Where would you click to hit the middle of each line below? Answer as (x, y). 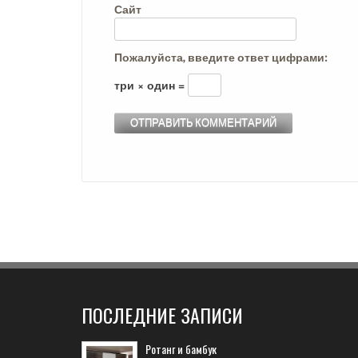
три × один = (151, 84)
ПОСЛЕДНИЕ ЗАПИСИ (162, 314)
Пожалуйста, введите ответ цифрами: (221, 57)
